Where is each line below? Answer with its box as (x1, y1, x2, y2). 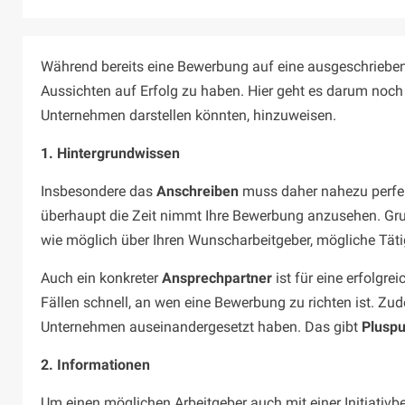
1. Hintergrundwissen (41, 145, 180, 163)
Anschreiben (156, 183, 239, 201)
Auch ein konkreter (41, 269, 162, 287)
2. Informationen (41, 356, 150, 374)
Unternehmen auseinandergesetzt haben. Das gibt (41, 318, 362, 336)
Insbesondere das (41, 183, 156, 201)
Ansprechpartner (162, 269, 272, 287)
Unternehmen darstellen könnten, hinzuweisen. (41, 107, 340, 125)
